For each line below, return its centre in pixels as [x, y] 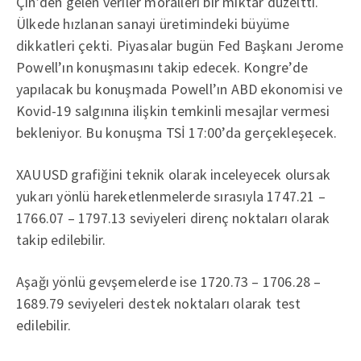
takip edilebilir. [61, 240]
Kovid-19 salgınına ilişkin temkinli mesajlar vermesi [173, 111]
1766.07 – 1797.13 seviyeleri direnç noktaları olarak [173, 218]
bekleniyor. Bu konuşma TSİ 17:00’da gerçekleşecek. [176, 133]
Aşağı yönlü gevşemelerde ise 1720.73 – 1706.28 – [169, 282]
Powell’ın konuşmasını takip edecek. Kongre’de [162, 67]
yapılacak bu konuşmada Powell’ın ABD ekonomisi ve [179, 89]
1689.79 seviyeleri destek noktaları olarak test [159, 303]
